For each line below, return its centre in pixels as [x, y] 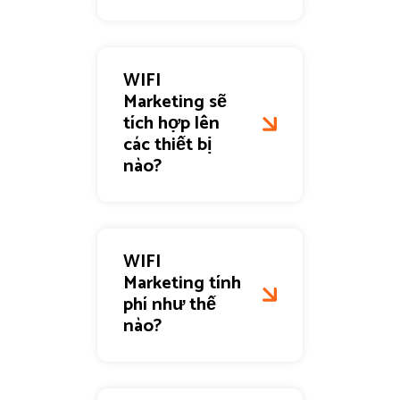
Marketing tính [182, 284]
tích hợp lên [171, 124]
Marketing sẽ [175, 103]
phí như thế [169, 305]
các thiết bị [167, 146]
